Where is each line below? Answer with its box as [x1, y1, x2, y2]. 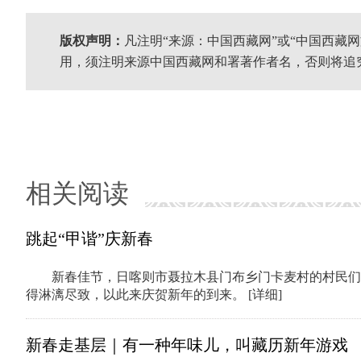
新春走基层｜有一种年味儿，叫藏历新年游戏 [26, 336, 348, 354]
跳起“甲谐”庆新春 [26, 230, 153, 247]
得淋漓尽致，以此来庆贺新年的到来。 [26, 288, 248, 301]
